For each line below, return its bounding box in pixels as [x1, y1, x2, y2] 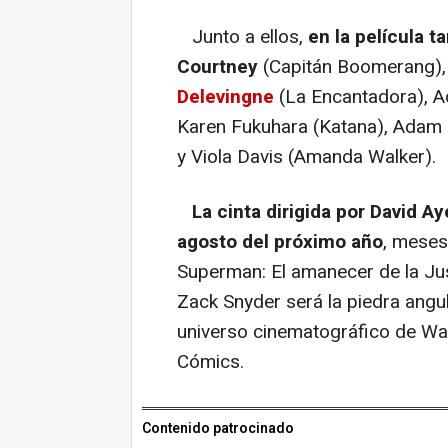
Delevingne [177, 82, 274, 111]
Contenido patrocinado [142, 417, 294, 439]
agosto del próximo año [177, 227, 383, 256]
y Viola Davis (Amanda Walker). [177, 142, 436, 171]
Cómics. [177, 347, 244, 376]
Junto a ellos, [177, 22, 308, 51]
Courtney [177, 52, 258, 81]
